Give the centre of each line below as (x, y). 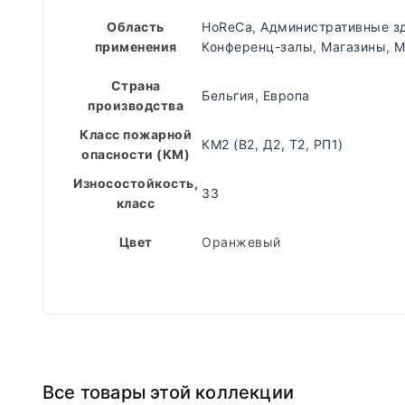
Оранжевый (241, 242)
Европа (286, 95)
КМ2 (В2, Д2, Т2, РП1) (273, 144)
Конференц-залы (257, 47)
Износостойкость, (136, 183)
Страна (136, 85)
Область (136, 27)
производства (136, 105)
